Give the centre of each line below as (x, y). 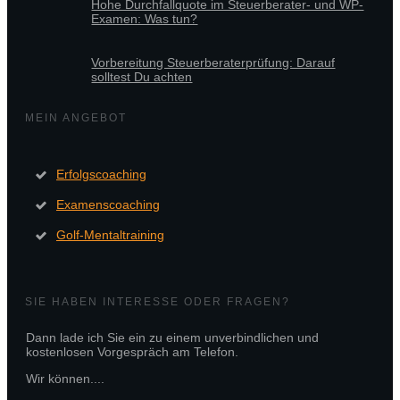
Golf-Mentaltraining (110, 235)
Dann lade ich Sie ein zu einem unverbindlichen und (172, 338)
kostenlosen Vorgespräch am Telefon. (132, 352)
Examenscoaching (108, 205)
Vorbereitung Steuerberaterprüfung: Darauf (213, 63)
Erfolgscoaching (101, 175)
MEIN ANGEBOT (76, 118)
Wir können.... (65, 379)
